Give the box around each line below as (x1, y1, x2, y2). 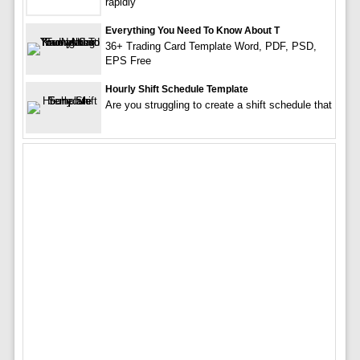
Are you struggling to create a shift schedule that (104, 99, 332, 112)
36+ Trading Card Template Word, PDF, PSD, (104, 40, 317, 53)
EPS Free (104, 55, 151, 67)
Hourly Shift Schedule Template (104, 84, 248, 96)
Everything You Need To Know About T (104, 25, 280, 37)
